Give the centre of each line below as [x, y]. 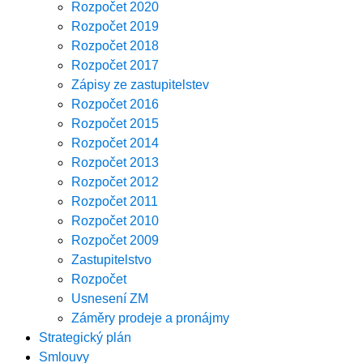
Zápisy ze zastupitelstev [140, 84]
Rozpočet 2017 [115, 65]
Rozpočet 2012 [115, 181]
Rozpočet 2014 [115, 143]
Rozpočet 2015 [115, 123]
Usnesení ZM [110, 298]
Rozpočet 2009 [115, 240]
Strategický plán [85, 337]
